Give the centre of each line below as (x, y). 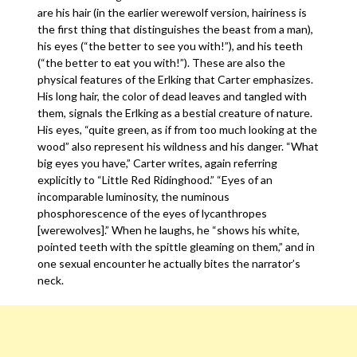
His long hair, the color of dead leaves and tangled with (173, 96)
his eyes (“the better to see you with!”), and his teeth (171, 46)
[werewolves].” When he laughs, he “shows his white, (169, 230)
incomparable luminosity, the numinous (134, 196)
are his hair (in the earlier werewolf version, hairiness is (173, 12)
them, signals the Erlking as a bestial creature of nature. (175, 113)
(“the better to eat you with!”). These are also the (162, 63)
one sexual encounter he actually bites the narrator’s (169, 263)
